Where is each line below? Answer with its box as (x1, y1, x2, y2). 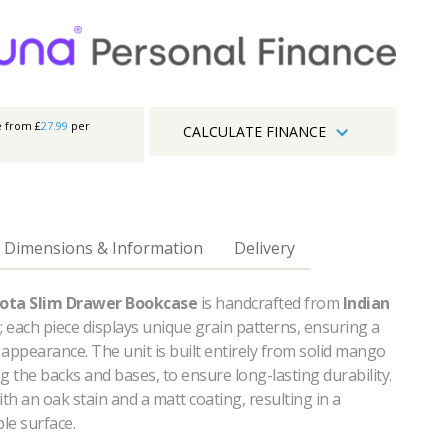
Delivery (234, 236, 295, 259)
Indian (342, 291, 390, 314)
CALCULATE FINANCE (183, 122, 326, 142)
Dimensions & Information (4, 236, 203, 259)
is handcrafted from (197, 291, 343, 314)
